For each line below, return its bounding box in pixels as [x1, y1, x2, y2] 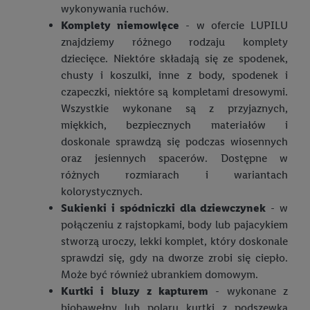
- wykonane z [208, 284, 289, 298]
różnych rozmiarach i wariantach [61, 168, 288, 182]
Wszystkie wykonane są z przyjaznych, [61, 102, 288, 116]
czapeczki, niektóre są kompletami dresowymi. [61, 85, 288, 99]
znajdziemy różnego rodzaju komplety [61, 35, 288, 49]
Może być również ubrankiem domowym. [61, 268, 258, 282]
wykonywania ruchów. [61, 2, 169, 16]
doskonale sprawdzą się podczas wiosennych [61, 135, 288, 149]
